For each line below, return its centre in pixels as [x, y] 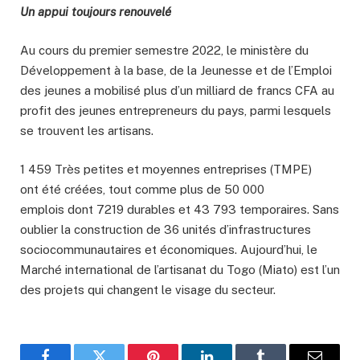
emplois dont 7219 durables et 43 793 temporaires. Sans [180, 210]
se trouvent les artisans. [87, 131]
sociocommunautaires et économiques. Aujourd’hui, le [169, 250]
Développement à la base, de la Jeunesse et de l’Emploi [176, 71]
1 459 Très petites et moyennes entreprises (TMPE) [166, 170]
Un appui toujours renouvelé [96, 11]
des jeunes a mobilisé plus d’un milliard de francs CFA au [177, 91]
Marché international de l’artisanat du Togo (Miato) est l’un [180, 270]
